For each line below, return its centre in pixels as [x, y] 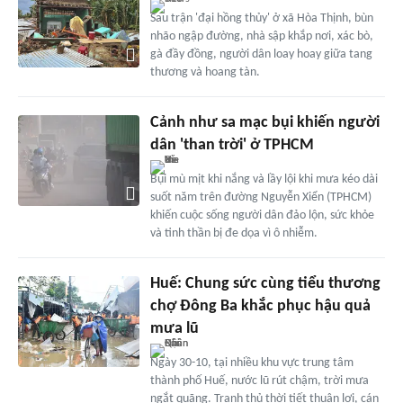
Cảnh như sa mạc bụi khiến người [264, 123]
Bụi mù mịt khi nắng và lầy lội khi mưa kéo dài [264, 180]
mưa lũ [174, 329]
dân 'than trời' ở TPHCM [232, 146]
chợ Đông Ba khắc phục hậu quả [260, 307]
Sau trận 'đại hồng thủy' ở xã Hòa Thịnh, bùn [261, 19]
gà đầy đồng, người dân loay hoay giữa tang [261, 55]
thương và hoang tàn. [205, 73]
